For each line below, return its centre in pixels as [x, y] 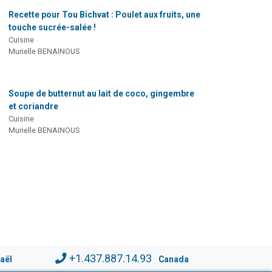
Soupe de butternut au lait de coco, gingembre [101, 94]
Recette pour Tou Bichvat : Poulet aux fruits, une [104, 15]
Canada [173, 260]
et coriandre [33, 107]
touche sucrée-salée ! [52, 28]
